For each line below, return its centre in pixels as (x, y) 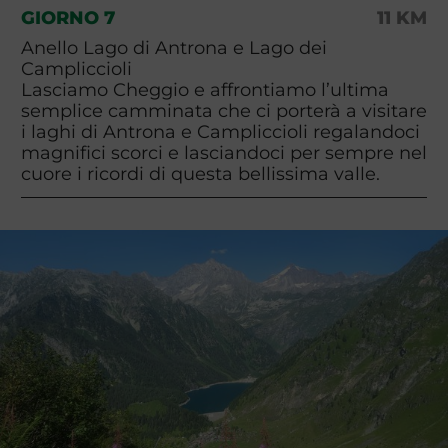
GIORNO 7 (67, 17)
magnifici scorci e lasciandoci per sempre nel (223, 153)
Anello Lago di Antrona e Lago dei (173, 48)
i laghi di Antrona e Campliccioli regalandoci (220, 132)
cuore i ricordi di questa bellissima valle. (200, 174)
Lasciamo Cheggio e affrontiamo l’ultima (204, 90)
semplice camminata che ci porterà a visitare (223, 111)
